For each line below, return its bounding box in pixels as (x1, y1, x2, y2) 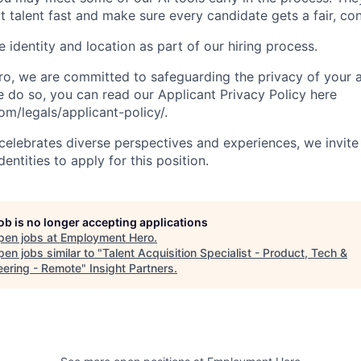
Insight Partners (89, 260, 174, 275)
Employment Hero (60, 230, 154, 244)
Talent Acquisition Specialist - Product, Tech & (102, 245, 347, 259)
